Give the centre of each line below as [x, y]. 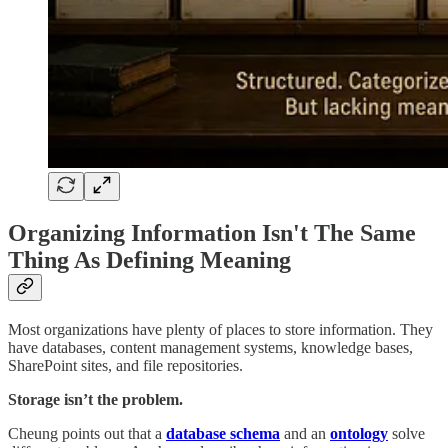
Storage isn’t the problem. [95, 400]
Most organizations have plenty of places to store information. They [220, 330]
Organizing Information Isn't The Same [212, 233]
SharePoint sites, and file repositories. [125, 366]
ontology [359, 434]
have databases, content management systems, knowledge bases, [210, 348]
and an [305, 434]
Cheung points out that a [87, 434]
